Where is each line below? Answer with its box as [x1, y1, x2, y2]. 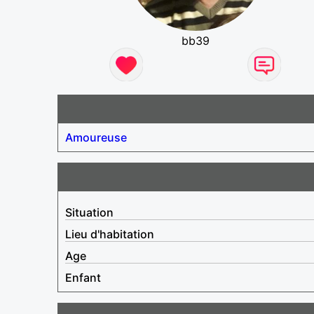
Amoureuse [65, 130, 127, 144]
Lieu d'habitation [65, 226, 154, 241]
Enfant [65, 270, 101, 285]
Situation [65, 205, 114, 219]
